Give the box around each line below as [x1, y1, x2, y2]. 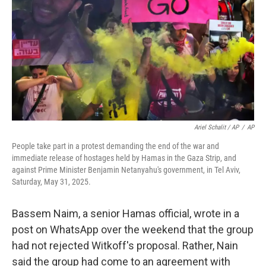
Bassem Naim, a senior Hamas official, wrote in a [12, 207, 239, 220]
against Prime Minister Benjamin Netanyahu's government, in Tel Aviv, [12, 165, 240, 175]
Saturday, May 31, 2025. [12, 177, 91, 186]
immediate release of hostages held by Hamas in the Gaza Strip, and [12, 153, 236, 163]
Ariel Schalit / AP [194, 123, 239, 131]
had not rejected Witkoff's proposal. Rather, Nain [12, 239, 238, 252]
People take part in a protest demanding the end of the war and [12, 141, 219, 151]
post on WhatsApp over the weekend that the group [12, 223, 254, 236]
